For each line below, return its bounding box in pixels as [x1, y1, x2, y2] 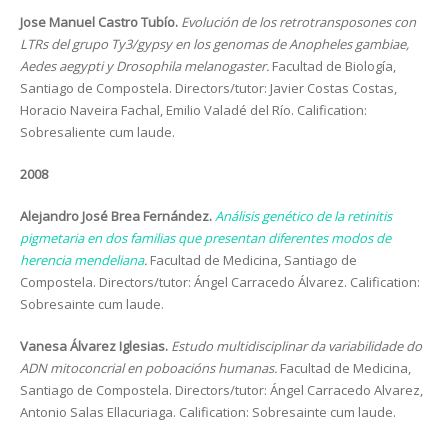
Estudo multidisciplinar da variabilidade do [171, 337, 422, 355]
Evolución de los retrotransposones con [181, 13, 416, 31]
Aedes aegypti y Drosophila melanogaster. [20, 57, 272, 75]
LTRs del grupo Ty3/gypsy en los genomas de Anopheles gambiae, [20, 35, 409, 53]
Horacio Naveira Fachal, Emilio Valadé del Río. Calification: [20, 101, 367, 119]
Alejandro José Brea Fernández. [20, 207, 215, 225]
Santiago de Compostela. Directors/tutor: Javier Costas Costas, [20, 79, 397, 97]
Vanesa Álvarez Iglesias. [20, 337, 171, 355]
